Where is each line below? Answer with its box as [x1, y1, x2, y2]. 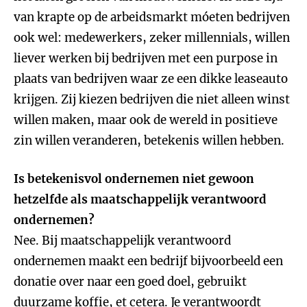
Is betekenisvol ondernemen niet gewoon [14, 171, 254, 186]
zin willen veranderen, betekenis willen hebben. [14, 133, 284, 148]
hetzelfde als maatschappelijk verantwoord [14, 192, 267, 207]
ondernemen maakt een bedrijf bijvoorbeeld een [14, 254, 283, 269]
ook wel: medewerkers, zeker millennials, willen [14, 30, 290, 45]
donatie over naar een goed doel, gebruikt [14, 274, 247, 289]
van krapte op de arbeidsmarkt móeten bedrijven [14, 10, 290, 25]
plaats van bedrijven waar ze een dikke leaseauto [14, 71, 288, 86]
